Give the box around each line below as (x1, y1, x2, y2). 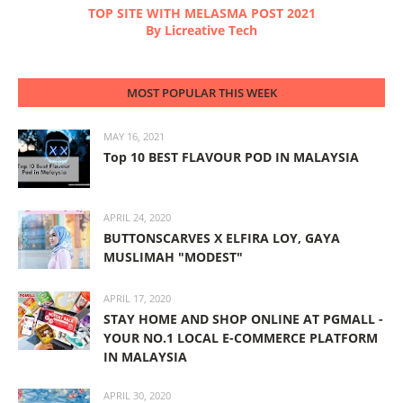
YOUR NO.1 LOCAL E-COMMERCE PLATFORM (103, 328, 378, 346)
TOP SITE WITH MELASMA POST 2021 (87, 4, 316, 22)
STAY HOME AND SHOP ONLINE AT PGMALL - (103, 309, 383, 327)
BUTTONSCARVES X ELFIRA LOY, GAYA (103, 228, 340, 246)
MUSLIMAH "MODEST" (103, 247, 243, 265)
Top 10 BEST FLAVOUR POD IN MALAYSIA (103, 148, 359, 166)
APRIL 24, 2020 (103, 210, 171, 224)
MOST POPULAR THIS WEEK (126, 84, 277, 101)
